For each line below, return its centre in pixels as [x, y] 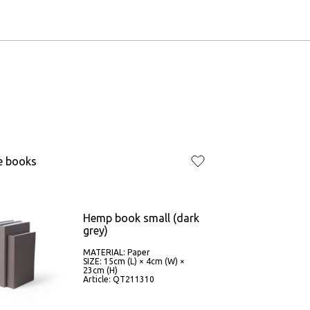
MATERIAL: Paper [116, 252]
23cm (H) [100, 270]
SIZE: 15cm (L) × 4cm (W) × [134, 261]
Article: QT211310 [118, 279]
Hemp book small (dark [141, 218]
